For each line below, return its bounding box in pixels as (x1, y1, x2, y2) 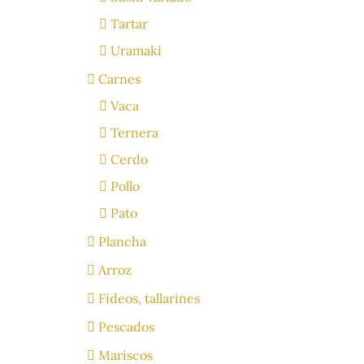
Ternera (110, 124, 158, 141)
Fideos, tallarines (98, 290, 200, 306)
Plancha (98, 233, 146, 249)
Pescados (98, 318, 154, 335)
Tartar (110, 15, 148, 32)
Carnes (98, 71, 141, 87)
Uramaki (110, 42, 162, 58)
